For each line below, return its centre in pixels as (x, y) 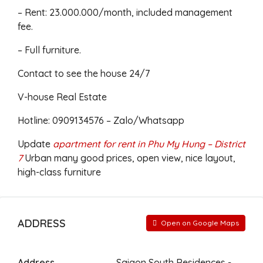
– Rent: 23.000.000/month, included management (125, 12)
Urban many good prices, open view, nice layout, (129, 158)
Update (35, 144)
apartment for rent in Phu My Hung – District (149, 144)
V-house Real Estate (62, 97)
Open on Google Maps (199, 223)
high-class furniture (59, 172)
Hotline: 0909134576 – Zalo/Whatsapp (101, 120)
